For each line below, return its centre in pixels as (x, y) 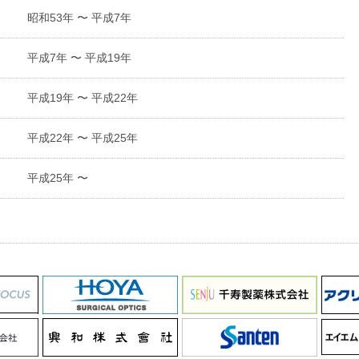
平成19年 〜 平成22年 (83, 98)
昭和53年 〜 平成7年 (79, 18)
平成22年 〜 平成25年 (83, 138)
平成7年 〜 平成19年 (79, 58)
